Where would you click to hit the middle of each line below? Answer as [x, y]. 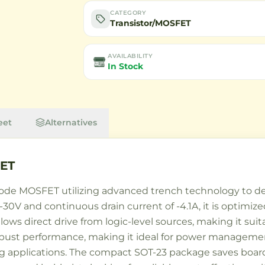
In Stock [126, 66]
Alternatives [71, 122]
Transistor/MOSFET [151, 23]
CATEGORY [128, 13]
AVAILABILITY [130, 56]
